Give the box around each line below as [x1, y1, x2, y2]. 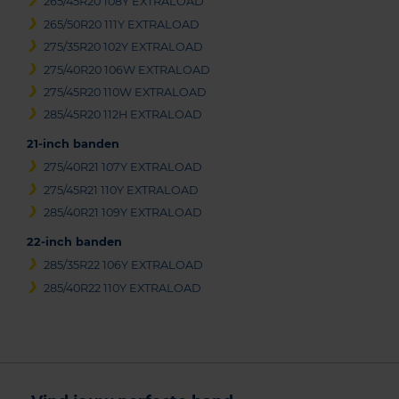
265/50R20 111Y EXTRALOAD [44, 17, 200, 31]
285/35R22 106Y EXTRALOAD [44, 258, 204, 273]
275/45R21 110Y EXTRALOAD [44, 183, 199, 197]
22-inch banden [27, 235, 122, 249]
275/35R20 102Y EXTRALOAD [44, 40, 204, 54]
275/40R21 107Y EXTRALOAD [44, 160, 203, 175]
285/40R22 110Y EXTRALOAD [44, 281, 202, 295]
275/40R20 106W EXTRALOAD [44, 62, 211, 77]
